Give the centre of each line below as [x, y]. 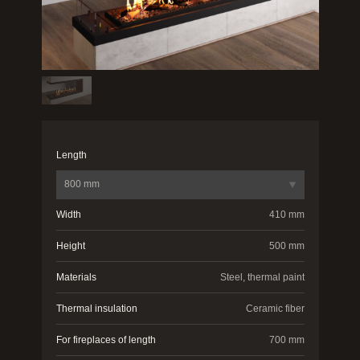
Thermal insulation [96, 309]
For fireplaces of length [106, 340]
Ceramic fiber [275, 309]
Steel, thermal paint [262, 278]
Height [70, 246]
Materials [76, 278]
